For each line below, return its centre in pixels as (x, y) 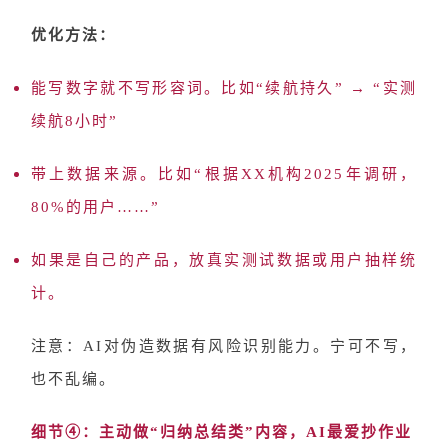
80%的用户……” (95, 207)
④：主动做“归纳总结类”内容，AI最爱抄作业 (238, 432)
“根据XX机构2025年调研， (306, 174)
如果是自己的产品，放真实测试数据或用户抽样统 (224, 260)
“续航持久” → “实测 (337, 88)
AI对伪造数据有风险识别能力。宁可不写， (250, 346)
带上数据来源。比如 (113, 174)
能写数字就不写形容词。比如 (144, 88)
